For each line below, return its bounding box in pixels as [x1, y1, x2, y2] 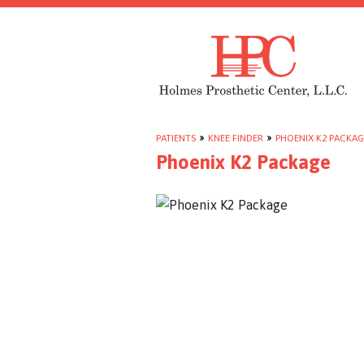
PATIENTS [156, 132, 196, 144]
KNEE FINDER [208, 132, 263, 144]
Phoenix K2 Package [156, 151, 331, 173]
